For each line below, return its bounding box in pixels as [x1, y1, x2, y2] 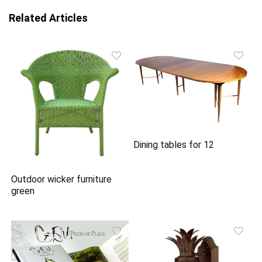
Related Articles [9, 12, 88, 25]
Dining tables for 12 [133, 139, 215, 151]
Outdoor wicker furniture [11, 174, 112, 185]
